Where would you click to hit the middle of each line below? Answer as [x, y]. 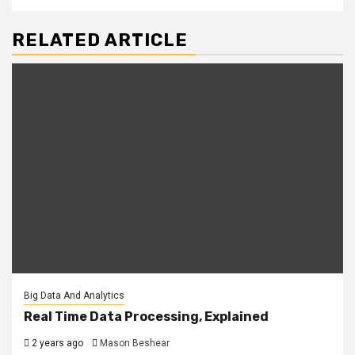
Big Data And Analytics [74, 296]
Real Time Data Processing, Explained [146, 317]
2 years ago [56, 344]
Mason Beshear [135, 344]
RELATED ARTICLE [100, 40]
